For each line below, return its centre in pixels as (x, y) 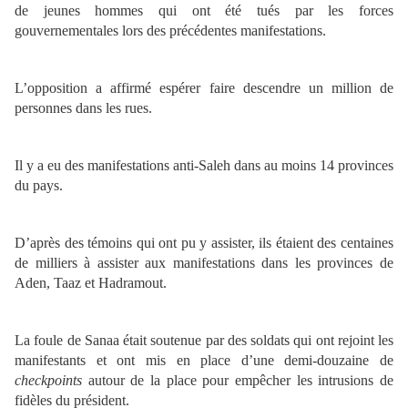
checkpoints (48, 381)
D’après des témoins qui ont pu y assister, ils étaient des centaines (204, 243)
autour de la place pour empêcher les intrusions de (238, 381)
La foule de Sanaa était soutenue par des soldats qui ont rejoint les (204, 341)
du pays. (39, 186)
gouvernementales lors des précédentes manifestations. (170, 31)
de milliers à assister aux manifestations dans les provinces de (204, 263)
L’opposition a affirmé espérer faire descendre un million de (204, 88)
